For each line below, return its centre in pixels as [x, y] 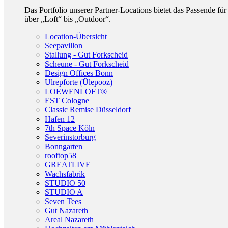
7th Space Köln [70, 128]
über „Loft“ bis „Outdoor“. [68, 19]
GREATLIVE [68, 165]
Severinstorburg [70, 137]
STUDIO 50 [65, 183]
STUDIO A [64, 192]
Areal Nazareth [69, 220]
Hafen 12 [60, 119]
